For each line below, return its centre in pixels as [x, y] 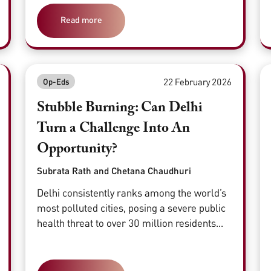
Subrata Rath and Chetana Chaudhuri [114, 171]
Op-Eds [56, 81]
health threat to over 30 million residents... [130, 223]
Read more [81, 19]
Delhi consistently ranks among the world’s [132, 192]
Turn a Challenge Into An [114, 128]
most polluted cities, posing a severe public [132, 207]
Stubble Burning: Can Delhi [120, 108]
